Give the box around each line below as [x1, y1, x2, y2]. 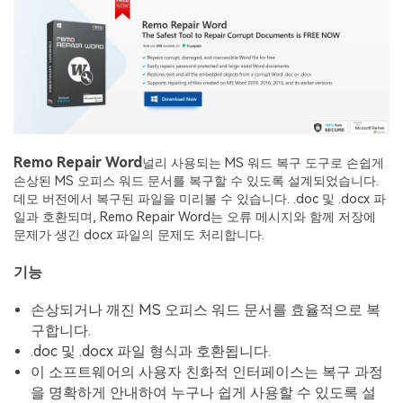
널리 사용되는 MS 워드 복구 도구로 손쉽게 [142, 155, 384, 171]
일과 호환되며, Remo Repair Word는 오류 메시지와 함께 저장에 [13, 209, 376, 225]
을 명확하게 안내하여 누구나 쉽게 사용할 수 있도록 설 [31, 383, 377, 401]
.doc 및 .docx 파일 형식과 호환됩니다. [31, 342, 272, 360]
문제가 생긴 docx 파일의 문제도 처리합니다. [13, 227, 264, 243]
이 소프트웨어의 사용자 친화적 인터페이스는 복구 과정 [31, 363, 384, 381]
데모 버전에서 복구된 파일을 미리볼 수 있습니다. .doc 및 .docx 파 [13, 191, 386, 207]
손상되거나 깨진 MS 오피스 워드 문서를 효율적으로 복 [31, 300, 381, 318]
